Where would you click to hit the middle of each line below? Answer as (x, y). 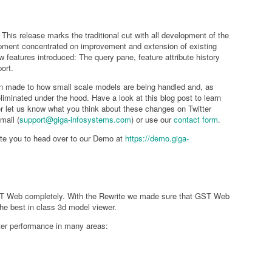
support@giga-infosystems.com (75, 119)
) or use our (152, 119)
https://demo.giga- (157, 138)
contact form (195, 119)
